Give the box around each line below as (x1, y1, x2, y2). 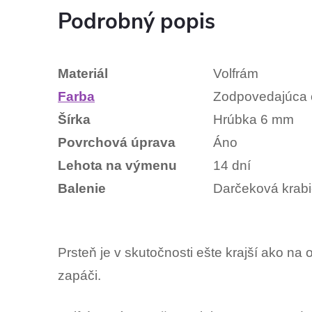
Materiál (58, 66, 111, 81)
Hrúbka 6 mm (213, 112, 294, 127)
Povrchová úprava (58, 135, 175, 150)
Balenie (58, 181, 109, 196)
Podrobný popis (58, 7, 215, 36)
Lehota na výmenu (58, 158, 180, 173)
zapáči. (58, 268, 101, 283)
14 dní (213, 158, 251, 173)
